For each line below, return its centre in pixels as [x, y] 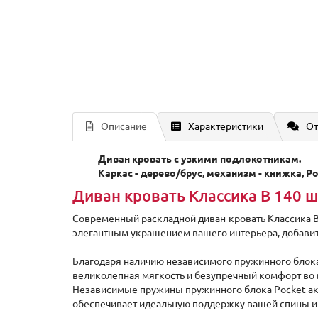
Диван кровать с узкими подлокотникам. [199, 159]
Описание [124, 126]
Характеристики [226, 126]
